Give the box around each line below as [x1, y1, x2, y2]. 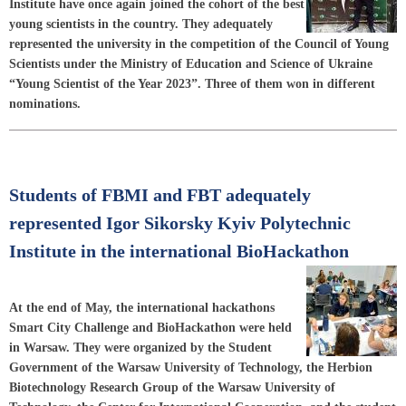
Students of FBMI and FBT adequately [9, 185, 311, 205]
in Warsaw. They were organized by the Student [9, 340, 272, 354]
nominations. [9, 97, 81, 111]
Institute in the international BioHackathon [9, 241, 349, 261]
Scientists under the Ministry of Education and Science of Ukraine [9, 57, 372, 71]
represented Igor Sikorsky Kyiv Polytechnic [9, 213, 351, 233]
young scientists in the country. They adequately [9, 17, 273, 31]
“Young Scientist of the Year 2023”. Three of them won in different [9, 77, 375, 91]
